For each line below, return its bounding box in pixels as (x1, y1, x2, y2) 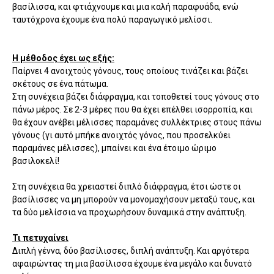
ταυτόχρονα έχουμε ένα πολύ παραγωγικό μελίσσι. (12, 15, 212, 25)
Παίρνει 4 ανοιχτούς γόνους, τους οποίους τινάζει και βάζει (12, 66, 248, 76)
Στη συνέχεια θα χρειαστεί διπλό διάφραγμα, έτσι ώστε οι (12, 182, 241, 192)
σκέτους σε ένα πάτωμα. (12, 79, 108, 89)
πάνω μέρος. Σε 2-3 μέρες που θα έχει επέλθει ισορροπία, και (12, 105, 253, 115)
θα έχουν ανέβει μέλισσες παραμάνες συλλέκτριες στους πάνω (12, 117, 262, 128)
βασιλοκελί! (12, 156, 59, 166)
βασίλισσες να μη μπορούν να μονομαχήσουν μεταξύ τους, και (12, 194, 255, 205)
